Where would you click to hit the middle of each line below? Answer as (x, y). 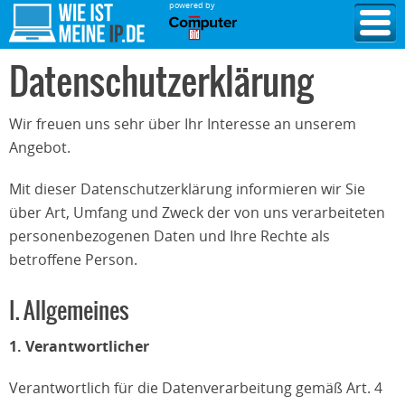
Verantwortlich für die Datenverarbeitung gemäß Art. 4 (196, 388)
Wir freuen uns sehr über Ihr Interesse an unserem (183, 124)
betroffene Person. (73, 259)
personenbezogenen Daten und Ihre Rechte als (170, 236)
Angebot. (40, 147)
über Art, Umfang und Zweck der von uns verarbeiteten (197, 212)
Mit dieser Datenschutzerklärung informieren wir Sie (187, 189)
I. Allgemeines (69, 311)
